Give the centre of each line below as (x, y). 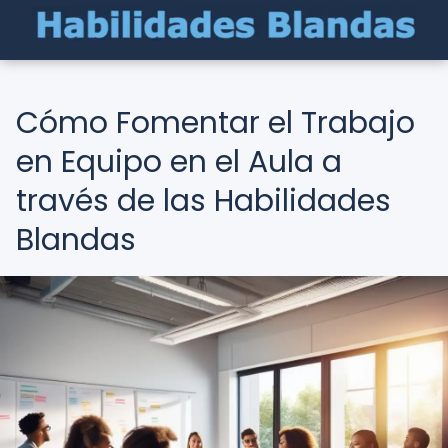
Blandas (76, 240)
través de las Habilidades (203, 201)
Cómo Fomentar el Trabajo (215, 123)
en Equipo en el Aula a (179, 162)
